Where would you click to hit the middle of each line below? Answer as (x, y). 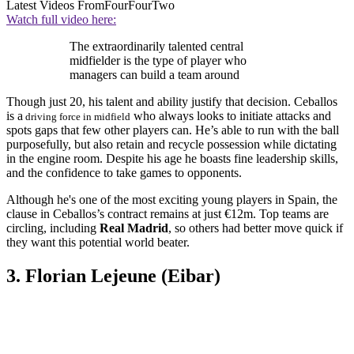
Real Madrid (134, 228)
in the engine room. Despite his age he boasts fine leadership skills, (172, 159)
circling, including (53, 228)
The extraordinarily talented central (156, 47)
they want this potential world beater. (98, 243)
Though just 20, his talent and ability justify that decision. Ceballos (172, 102)
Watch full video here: (61, 20)
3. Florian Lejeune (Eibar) (113, 276)
